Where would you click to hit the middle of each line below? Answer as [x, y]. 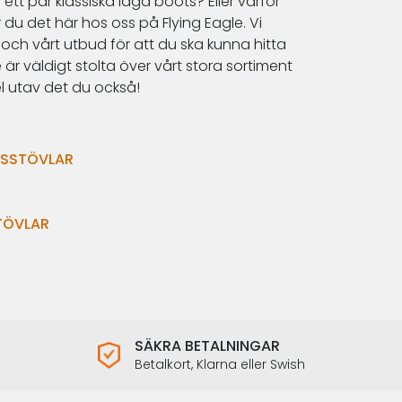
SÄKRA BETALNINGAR [207, 345]
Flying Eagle [203, 22]
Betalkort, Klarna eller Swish [219, 364]
